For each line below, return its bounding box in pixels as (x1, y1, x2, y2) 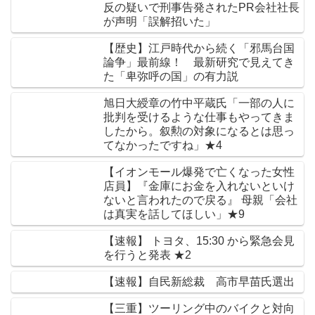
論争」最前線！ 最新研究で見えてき (103, 56, 295, 69)
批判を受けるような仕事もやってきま (103, 111, 295, 124)
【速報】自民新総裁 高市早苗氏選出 (103, 276, 295, 288)
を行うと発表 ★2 (174, 249, 191, 262)
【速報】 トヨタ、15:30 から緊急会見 (103, 235, 295, 247)
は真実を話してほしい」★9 (103, 208, 245, 221)
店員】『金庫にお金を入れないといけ (103, 180, 295, 193)
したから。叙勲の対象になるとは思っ (103, 125, 295, 138)
